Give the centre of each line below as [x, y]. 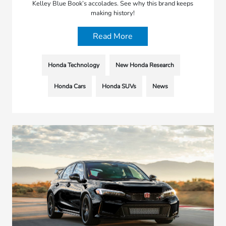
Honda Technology [73, 65]
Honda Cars [70, 87]
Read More [113, 37]
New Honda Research [145, 65]
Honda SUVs [119, 87]
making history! [113, 13]
